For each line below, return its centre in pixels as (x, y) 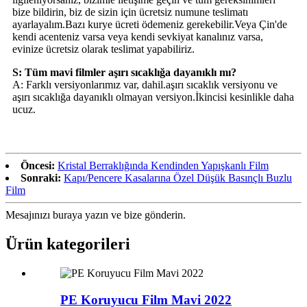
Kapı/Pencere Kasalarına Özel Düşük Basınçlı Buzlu (178, 178)
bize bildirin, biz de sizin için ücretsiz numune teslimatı (130, 12)
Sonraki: (41, 178)
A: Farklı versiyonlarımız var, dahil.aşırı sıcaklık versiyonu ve (145, 85)
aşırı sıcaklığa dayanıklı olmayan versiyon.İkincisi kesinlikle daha (153, 97)
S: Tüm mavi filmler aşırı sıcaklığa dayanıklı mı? (124, 73)
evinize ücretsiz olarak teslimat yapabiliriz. (103, 49)
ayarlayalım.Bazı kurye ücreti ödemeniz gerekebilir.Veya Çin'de (150, 25)
